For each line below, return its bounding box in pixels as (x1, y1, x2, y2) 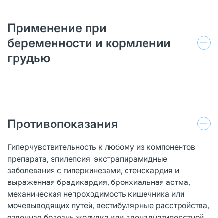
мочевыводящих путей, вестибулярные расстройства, (7, 200, 209, 210)
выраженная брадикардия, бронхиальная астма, (7, 177, 190, 187)
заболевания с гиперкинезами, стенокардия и (7, 165, 179, 175)
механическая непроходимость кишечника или (7, 188, 184, 199)
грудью (7, 51, 50, 65)
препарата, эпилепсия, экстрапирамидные (7, 153, 167, 163)
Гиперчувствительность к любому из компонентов (7, 142, 195, 152)
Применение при (7, 20, 107, 35)
